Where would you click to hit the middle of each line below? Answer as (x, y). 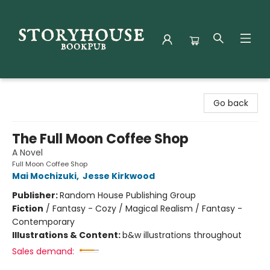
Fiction (28, 209)
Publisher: (36, 195)
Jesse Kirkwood (119, 176)
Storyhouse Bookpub (52, 90)
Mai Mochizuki (44, 176)
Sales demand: (43, 251)
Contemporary (43, 222)
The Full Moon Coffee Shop (100, 139)
